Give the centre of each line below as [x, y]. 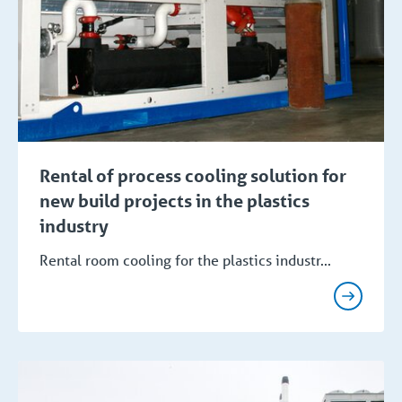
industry [74, 227]
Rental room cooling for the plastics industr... [185, 260]
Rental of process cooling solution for [193, 176]
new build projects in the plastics [175, 201]
